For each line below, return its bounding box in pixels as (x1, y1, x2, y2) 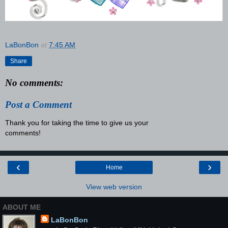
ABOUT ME (3, 203, 41, 212)
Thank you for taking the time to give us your (5, 119, 149, 127)
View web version (86, 182, 142, 191)
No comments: (5, 77, 63, 88)
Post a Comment (5, 99, 72, 110)
